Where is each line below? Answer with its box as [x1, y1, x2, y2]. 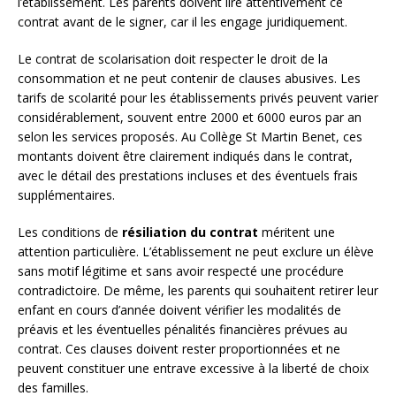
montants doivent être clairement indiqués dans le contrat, [18, 148, 353, 165]
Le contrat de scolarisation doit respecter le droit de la [18, 50, 328, 68]
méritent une [258, 224, 335, 241]
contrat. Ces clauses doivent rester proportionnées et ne [18, 340, 340, 358]
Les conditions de [18, 224, 122, 241]
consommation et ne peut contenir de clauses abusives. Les [18, 70, 361, 88]
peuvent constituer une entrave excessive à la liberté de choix [18, 360, 369, 377]
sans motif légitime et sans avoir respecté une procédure [18, 263, 344, 280]
